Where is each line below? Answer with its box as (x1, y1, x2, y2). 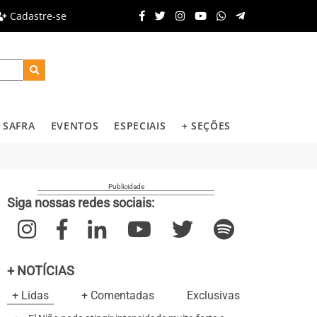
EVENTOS (50, 119, 99, 132)
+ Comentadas (81, 289, 154, 302)
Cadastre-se (7, 8, 67, 23)
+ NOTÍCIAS (7, 263, 74, 278)
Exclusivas (187, 289, 240, 302)
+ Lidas (12, 289, 49, 302)
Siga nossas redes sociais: (7, 195, 154, 210)
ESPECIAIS (114, 119, 166, 132)
